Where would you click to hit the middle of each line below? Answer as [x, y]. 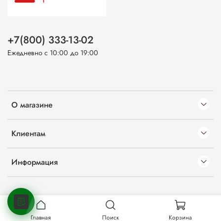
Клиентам [28, 133]
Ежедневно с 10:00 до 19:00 [53, 53]
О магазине [32, 105]
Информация [35, 162]
